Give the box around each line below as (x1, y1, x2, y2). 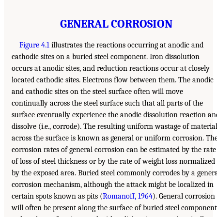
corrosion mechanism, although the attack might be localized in (12, 180, 214, 189)
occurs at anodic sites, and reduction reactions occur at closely (12, 64, 210, 73)
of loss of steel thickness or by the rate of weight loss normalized (12, 157, 215, 166)
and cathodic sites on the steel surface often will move (12, 87, 183, 96)
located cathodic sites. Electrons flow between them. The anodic (12, 76, 214, 85)
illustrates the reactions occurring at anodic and (49, 41, 203, 50)
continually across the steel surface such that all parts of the (12, 99, 203, 108)
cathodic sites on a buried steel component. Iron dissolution (12, 52, 200, 62)
